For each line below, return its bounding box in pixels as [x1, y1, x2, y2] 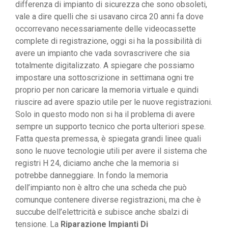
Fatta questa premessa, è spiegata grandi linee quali [15, 134, 201, 144]
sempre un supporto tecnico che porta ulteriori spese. [15, 122, 206, 132]
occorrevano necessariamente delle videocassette [15, 24, 196, 34]
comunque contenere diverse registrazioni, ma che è [15, 195, 201, 205]
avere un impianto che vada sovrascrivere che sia [15, 48, 190, 59]
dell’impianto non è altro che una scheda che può [15, 183, 187, 193]
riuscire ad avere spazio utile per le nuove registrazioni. [15, 97, 212, 107]
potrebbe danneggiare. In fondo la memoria [15, 170, 168, 181]
